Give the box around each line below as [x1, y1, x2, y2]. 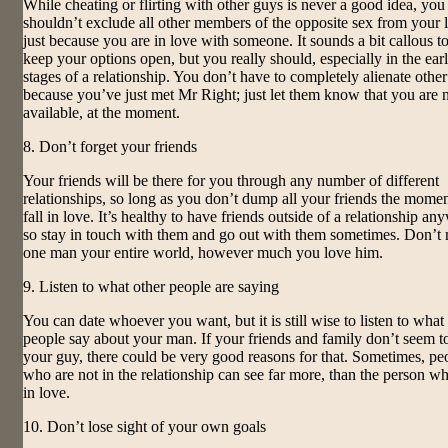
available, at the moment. [23, 103, 180, 121]
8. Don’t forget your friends [23, 137, 197, 155]
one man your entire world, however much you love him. [23, 243, 383, 261]
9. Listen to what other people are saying [23, 277, 279, 295]
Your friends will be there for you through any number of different [23, 171, 439, 189]
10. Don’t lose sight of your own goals [23, 417, 266, 435]
